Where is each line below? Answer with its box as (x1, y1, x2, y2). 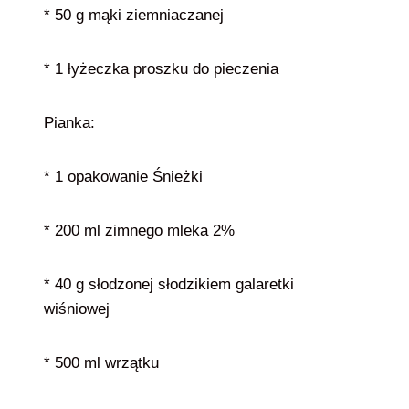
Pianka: (44, 114, 95, 131)
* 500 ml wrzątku (44, 354, 159, 372)
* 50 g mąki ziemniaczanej (44, 6, 224, 24)
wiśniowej (44, 300, 114, 318)
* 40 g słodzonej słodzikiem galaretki (44, 276, 294, 293)
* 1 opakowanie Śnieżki (44, 168, 203, 185)
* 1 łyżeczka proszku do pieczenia (44, 60, 278, 78)
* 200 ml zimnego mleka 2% (44, 222, 235, 239)
